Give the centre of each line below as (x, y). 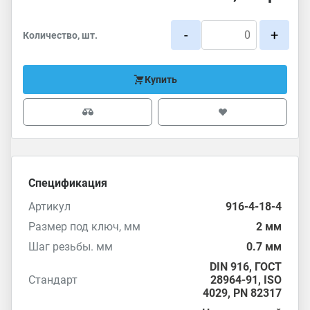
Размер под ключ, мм (84, 227)
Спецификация (68, 183)
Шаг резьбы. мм (71, 247)
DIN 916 (229, 267)
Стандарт (53, 280)
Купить (161, 80)
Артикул (49, 207)
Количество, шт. (60, 35)
